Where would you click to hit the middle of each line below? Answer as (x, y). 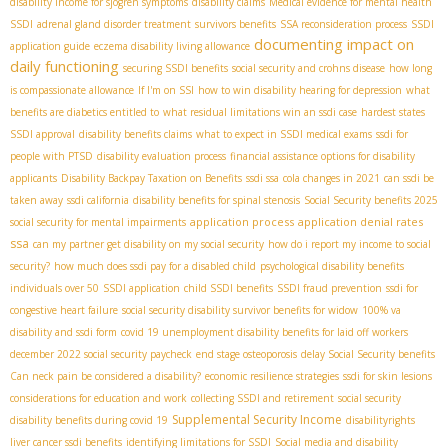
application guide (50, 46)
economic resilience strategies (272, 376)
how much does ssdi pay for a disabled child (155, 266)
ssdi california (98, 200)
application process (242, 222)
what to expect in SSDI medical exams (284, 134)
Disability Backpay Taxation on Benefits (151, 178)
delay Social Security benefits (368, 354)
